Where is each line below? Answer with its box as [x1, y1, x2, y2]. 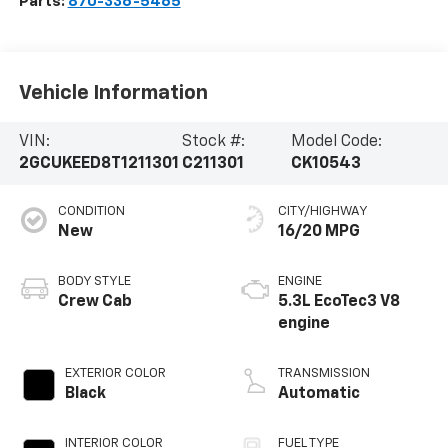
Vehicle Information [18, 82, 208, 103]
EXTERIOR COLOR [64, 367, 166, 381]
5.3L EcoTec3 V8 [278, 294, 400, 311]
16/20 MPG [278, 224, 360, 241]
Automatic [278, 386, 360, 403]
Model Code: [290, 134, 382, 151]
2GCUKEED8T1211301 [18, 156, 179, 173]
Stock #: [182, 134, 246, 151]
